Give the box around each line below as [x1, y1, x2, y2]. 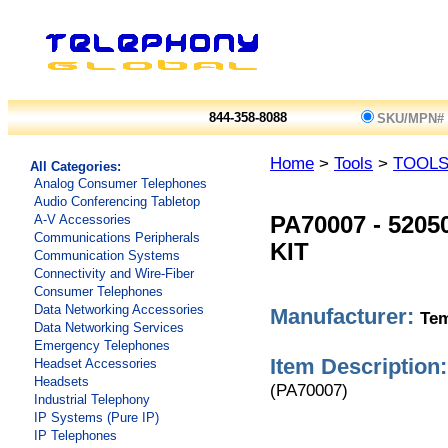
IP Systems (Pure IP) [34, 410, 159, 425]
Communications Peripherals [34, 230, 200, 245]
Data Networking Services [34, 320, 184, 335]
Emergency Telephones [34, 338, 170, 353]
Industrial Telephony [34, 392, 150, 407]
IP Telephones [34, 428, 117, 443]
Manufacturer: [270, 304, 414, 329]
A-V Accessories [34, 212, 131, 227]
